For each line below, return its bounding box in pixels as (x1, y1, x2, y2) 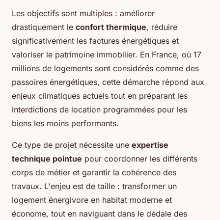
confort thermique (76, 22, 146, 32)
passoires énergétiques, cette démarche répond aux (12, 77, 204, 87)
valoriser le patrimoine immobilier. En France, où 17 (12, 50, 201, 60)
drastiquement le (12, 22, 76, 32)
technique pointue (12, 154, 82, 164)
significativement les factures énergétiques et (12, 36, 179, 46)
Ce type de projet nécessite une (12, 140, 132, 150)
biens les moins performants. (12, 118, 119, 129)
